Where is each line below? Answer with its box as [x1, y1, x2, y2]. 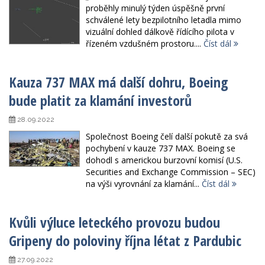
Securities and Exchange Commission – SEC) [86, 166, 256, 178]
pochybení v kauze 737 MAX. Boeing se [86, 143, 235, 154]
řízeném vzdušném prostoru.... [86, 38, 203, 50]
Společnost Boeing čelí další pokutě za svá [86, 131, 248, 143]
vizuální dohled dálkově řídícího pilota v [86, 26, 234, 38]
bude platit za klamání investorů [9, 91, 192, 111]
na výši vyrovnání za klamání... [86, 178, 202, 190]
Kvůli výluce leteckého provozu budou [9, 212, 220, 232]
